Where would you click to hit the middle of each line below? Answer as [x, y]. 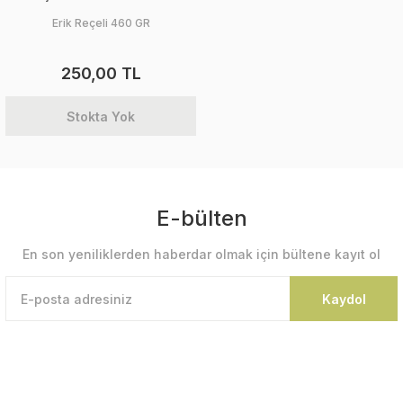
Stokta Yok [101, 116]
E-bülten [201, 218]
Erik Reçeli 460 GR [101, 23]
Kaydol [344, 299]
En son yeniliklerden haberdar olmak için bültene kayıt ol [201, 254]
